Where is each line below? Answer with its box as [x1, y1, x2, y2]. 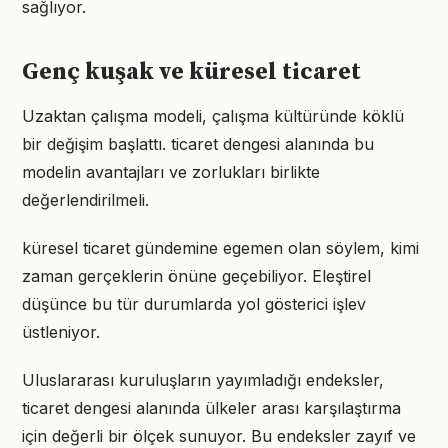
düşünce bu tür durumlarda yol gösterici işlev [22, 294, 366, 314]
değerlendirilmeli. [22, 190, 149, 210]
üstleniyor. [22, 322, 100, 342]
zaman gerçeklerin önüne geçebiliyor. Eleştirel [22, 266, 371, 286]
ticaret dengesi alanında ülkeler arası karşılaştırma [22, 398, 401, 418]
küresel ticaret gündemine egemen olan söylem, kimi [22, 238, 419, 258]
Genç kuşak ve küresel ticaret [22, 57, 361, 87]
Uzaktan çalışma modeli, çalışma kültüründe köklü [22, 106, 404, 126]
